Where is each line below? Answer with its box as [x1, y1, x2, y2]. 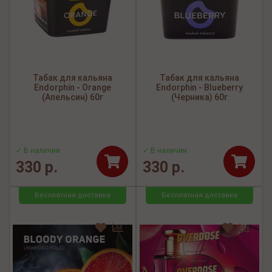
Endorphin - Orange [34, 83, 111, 93]
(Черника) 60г [171, 92, 228, 103]
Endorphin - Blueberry [156, 83, 243, 93]
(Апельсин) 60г [42, 92, 103, 103]
